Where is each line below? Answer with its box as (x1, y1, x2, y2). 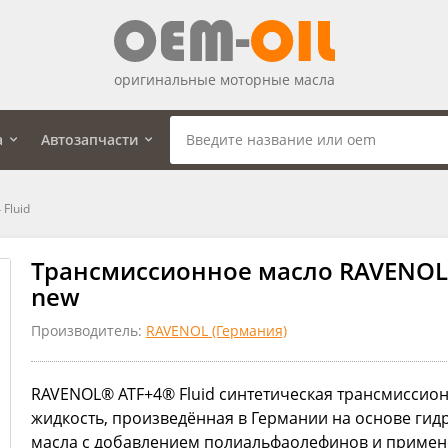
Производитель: (31, 320, 146, 340)
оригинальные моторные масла (113, 69, 335, 89)
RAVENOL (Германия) (146, 320, 287, 340)
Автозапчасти (41, 129, 138, 149)
